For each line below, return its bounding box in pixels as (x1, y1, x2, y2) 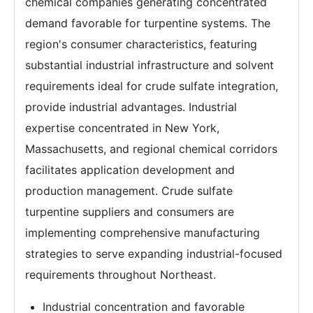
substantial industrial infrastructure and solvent (25, 58, 274, 73)
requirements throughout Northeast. (25, 268, 216, 282)
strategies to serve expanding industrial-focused (25, 247, 282, 261)
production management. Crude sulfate (25, 184, 233, 198)
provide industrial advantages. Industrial (25, 100, 237, 115)
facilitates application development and (25, 163, 235, 177)
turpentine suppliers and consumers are (25, 205, 234, 219)
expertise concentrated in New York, (25, 121, 219, 136)
